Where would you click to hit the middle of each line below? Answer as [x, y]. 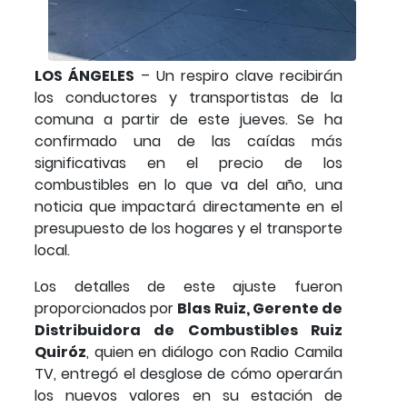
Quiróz [60, 352]
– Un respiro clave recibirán [238, 76]
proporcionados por [106, 309]
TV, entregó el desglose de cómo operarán [189, 374]
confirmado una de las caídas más [189, 142]
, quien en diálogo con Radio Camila [214, 352]
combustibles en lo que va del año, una [189, 185]
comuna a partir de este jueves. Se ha [189, 120]
